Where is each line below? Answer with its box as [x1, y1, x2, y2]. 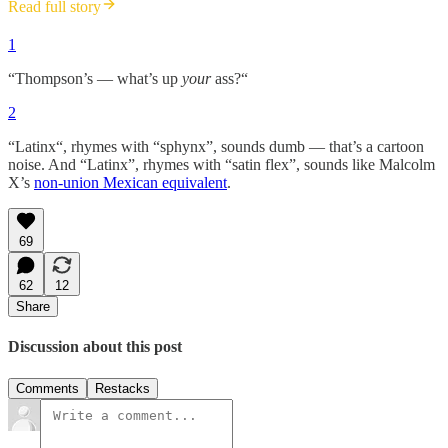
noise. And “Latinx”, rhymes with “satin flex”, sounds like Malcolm [8, 156, 435, 174]
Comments [16, 380, 79, 396]
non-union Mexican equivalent [34, 174, 227, 192]
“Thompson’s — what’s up [8, 70, 182, 88]
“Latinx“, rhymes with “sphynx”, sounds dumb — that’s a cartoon [8, 138, 424, 156]
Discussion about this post [8, 338, 182, 356]
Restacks [95, 380, 150, 396]
